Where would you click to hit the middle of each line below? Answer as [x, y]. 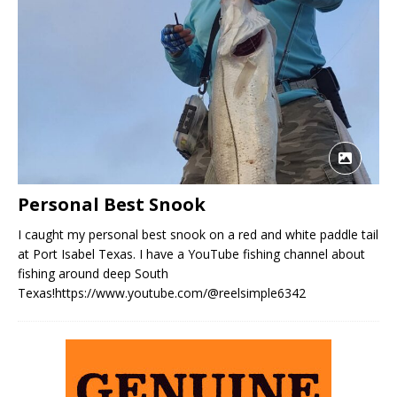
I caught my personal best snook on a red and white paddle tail [198, 235]
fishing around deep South [93, 274]
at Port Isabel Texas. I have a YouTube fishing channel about [191, 254]
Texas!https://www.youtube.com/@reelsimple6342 [162, 293]
